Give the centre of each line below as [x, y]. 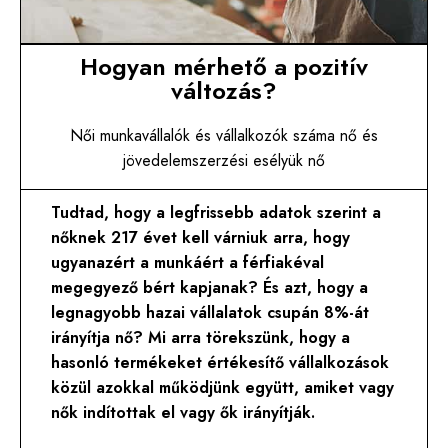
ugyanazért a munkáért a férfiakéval [188, 263]
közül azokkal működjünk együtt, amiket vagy [223, 388]
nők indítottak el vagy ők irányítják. [183, 413]
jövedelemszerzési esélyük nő [224, 161]
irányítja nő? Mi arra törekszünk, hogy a [201, 338]
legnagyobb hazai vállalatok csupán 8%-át [210, 313]
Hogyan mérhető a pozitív [224, 67]
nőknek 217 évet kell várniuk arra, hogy [201, 238]
